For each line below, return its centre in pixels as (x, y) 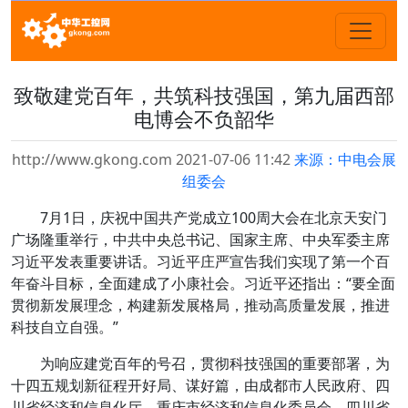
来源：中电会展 (345, 159)
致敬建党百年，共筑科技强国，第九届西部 (204, 95)
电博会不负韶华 (204, 119)
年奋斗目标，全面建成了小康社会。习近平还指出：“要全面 (203, 283)
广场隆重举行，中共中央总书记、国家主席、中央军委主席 (200, 240)
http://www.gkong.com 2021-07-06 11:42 (153, 159)
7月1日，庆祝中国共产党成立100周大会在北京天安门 (214, 218)
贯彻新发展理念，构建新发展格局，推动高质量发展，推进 (200, 305)
